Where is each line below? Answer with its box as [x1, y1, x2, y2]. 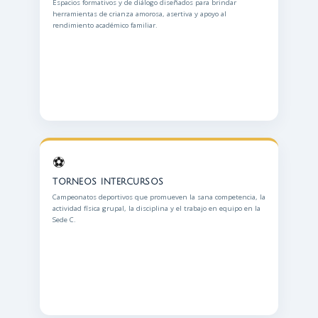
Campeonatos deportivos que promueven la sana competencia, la [53, 192, 265, 202]
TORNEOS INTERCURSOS [53, 177, 164, 187]
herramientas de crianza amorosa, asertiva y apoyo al [53, 9, 226, 18]
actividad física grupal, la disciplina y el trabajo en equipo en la [53, 204, 261, 213]
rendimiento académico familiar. [53, 21, 158, 30]
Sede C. [53, 215, 76, 224]
